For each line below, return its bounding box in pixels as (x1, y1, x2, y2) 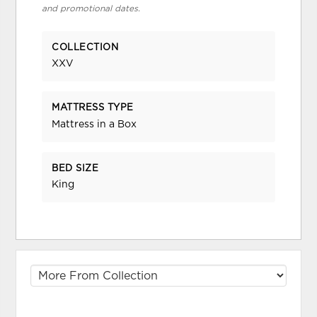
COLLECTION (52, 43, 119, 53)
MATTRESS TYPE (52, 103, 134, 113)
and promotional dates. (42, 4, 141, 13)
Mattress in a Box (52, 119, 137, 129)
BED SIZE (52, 163, 99, 173)
